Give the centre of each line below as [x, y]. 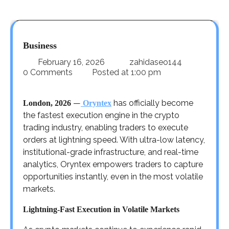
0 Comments [49, 72]
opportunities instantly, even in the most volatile [113, 176]
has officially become [152, 103]
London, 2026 [47, 103]
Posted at [110, 72]
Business [40, 45]
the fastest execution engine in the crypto [101, 115]
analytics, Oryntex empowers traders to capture [113, 164]
